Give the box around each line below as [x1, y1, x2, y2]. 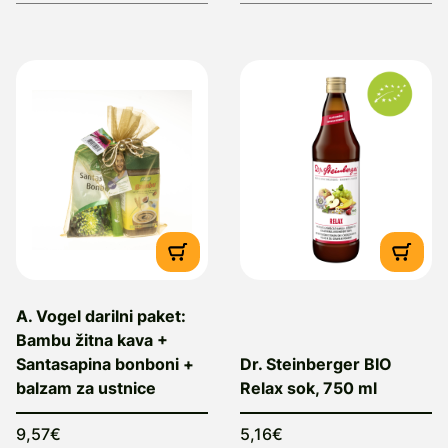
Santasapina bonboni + [16, 354, 194, 374]
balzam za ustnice [16, 378, 156, 398]
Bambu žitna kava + [16, 330, 168, 350]
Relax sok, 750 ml [240, 378, 377, 398]
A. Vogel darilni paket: [16, 306, 186, 326]
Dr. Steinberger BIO [240, 354, 392, 374]
